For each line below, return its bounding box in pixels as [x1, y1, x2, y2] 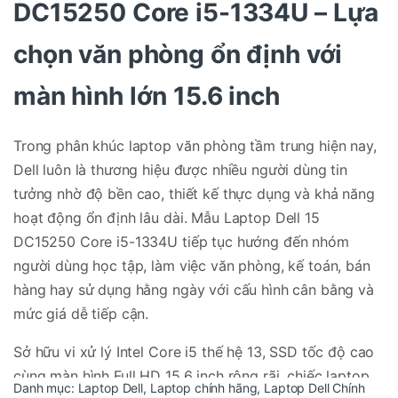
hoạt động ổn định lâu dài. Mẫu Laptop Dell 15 [13, 208, 320, 227]
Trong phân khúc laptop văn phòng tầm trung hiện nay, [13, 136, 377, 155]
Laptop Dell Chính [264, 380, 365, 395]
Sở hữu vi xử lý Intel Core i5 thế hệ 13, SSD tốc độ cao [13, 342, 375, 361]
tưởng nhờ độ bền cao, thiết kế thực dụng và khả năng [13, 184, 375, 203]
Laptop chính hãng [149, 380, 258, 395]
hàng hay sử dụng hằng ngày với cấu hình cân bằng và [13, 280, 374, 298]
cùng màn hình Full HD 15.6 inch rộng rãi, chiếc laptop [13, 366, 370, 385]
